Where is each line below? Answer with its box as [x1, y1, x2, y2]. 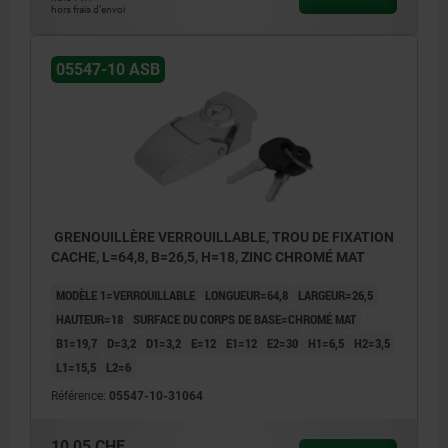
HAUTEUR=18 [56, 310, 123, 329]
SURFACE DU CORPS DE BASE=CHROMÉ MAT [133, 310, 356, 329]
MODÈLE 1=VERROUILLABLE [56, 286, 195, 305]
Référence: [51, 389, 109, 404]
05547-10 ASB [55, 59, 160, 79]
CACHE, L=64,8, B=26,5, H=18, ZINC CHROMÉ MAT [51, 249, 365, 266]
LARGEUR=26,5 [298, 286, 373, 305]
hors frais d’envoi [51, 3, 125, 15]
